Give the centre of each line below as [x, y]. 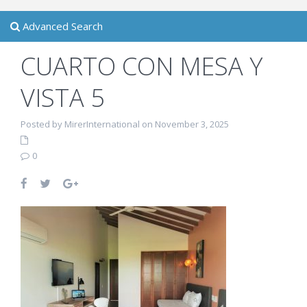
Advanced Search [61, 26]
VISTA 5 [63, 98]
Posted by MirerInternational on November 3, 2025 [125, 124]
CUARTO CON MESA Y [142, 66]
